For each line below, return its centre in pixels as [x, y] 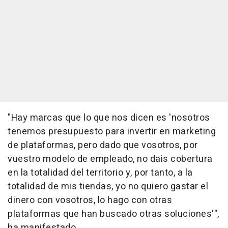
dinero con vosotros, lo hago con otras [90, 200]
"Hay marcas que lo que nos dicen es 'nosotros [109, 118]
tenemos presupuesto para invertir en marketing [112, 131]
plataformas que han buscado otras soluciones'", [113, 214]
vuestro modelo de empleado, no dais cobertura [110, 159]
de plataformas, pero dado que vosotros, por [103, 145]
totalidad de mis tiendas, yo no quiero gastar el [108, 186]
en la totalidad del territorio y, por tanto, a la [100, 173]
